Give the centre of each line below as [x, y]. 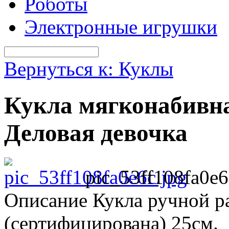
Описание [46, 200]
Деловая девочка [96, 133]
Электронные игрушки [121, 27]
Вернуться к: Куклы [89, 69]
